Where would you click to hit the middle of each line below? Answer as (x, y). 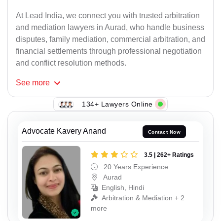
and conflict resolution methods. (71, 63)
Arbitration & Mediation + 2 (143, 198)
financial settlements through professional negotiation (109, 51)
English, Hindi (123, 187)
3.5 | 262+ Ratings (169, 155)
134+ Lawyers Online (117, 104)
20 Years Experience (135, 166)
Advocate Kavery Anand (64, 131)
